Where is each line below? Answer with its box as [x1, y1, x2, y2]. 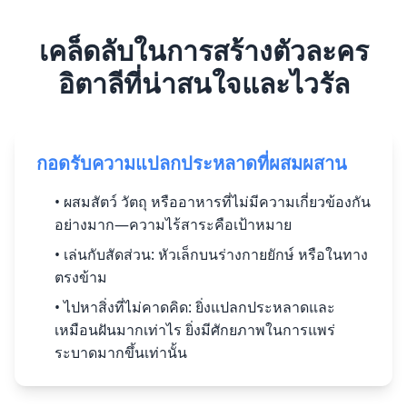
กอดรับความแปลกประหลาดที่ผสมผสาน [36, 151, 347, 175]
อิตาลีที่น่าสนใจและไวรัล [57, 65, 350, 102]
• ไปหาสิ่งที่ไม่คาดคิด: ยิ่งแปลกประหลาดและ [55, 297, 335, 317]
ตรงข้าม [55, 267, 107, 287]
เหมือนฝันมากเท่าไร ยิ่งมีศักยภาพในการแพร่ [55, 320, 335, 340]
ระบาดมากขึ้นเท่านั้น [55, 342, 187, 362]
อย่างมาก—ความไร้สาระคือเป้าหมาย [55, 214, 292, 234]
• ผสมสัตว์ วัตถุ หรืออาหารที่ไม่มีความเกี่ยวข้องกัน [55, 192, 371, 212]
